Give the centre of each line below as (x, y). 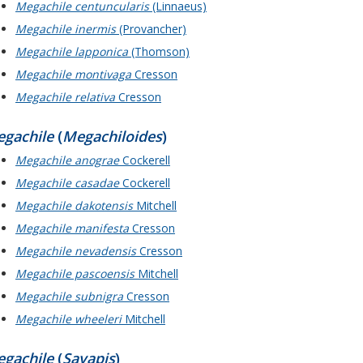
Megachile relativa (65, 96)
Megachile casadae (67, 182)
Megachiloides (112, 136)
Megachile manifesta (72, 228)
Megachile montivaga (73, 74)
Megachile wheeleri (68, 318)
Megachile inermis (66, 28)
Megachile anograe (67, 160)
